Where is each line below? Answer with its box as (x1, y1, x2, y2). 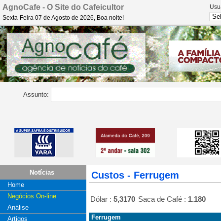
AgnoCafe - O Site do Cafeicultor (2, 3, 124, 11)
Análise (7, 204, 29, 211)
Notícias (30, 169, 54, 176)
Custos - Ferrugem (91, 170, 179, 181)
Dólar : (90, 195, 113, 203)
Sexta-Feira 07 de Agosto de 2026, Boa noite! (2, 14, 124, 21)
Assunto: (23, 91, 51, 98)
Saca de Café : (138, 195, 188, 203)
